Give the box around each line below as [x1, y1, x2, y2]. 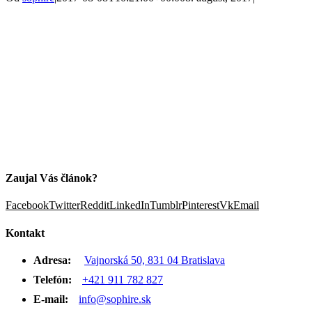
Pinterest [182, 199, 219, 212]
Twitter [49, 199, 80, 212]
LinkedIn [109, 199, 150, 212]
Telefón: [33, 273, 72, 286]
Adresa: [33, 253, 71, 266]
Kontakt [6, 226, 45, 239]
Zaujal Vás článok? [6, 172, 97, 185]
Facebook [6, 199, 49, 212]
